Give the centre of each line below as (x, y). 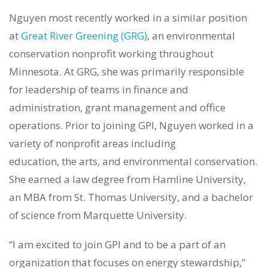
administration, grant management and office (117, 108)
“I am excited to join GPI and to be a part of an (117, 244)
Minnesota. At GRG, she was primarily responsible (127, 72)
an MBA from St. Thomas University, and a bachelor (131, 197)
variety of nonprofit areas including (92, 144)
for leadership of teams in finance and (99, 90)
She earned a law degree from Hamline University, (127, 179)
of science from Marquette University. (98, 215)
